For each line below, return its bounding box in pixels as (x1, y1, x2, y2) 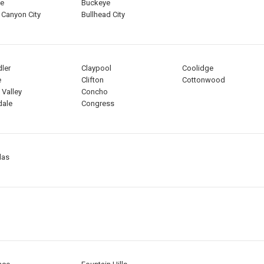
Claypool (81, 64, 111, 73)
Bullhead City (81, 10, 125, 19)
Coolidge (181, 64, 213, 73)
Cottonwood (181, 75, 225, 85)
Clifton (81, 75, 104, 85)
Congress (81, 99, 114, 108)
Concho (81, 87, 108, 97)
